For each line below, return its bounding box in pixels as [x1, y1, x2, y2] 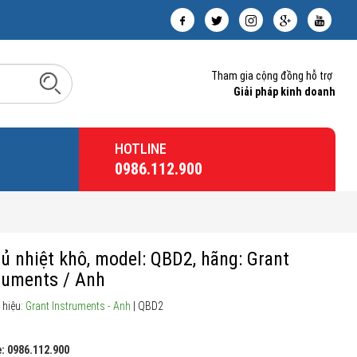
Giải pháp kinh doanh [233, 85, 335, 98]
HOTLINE [114, 140, 167, 157]
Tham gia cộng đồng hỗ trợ [211, 69, 332, 82]
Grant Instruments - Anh [25, 300, 131, 312]
